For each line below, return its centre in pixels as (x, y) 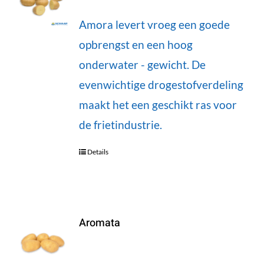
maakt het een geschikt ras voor (158, 104)
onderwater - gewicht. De (142, 64)
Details (98, 151)
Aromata (99, 223)
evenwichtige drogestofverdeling (161, 84)
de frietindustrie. (120, 124)
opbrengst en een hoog (136, 44)
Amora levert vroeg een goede (154, 24)
